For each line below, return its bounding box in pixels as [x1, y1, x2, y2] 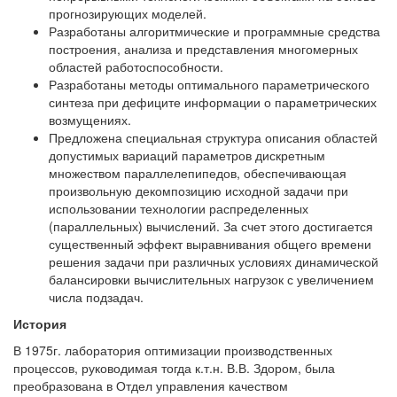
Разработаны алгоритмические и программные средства [49, 22, 380, 40]
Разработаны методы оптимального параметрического [49, 75, 370, 93]
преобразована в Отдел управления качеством [13, 377, 288, 394]
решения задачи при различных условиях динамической [49, 253, 378, 270]
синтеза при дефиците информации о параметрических [49, 93, 377, 111]
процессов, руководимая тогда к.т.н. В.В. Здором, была [13, 359, 335, 377]
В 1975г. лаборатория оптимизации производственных [13, 341, 332, 359]
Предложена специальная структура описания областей [49, 128, 378, 146]
